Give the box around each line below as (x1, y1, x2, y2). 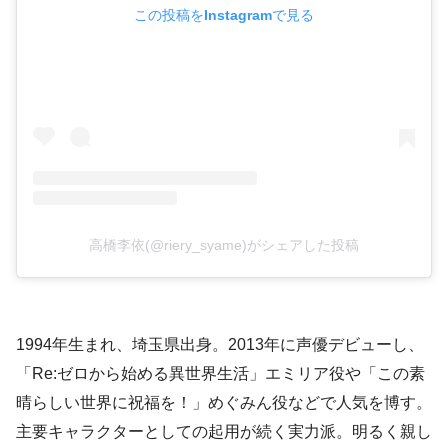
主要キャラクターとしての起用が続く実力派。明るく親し (16, 423, 432, 441)
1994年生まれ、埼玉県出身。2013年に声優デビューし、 (16, 336, 424, 354)
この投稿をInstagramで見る (134, 7, 314, 24)
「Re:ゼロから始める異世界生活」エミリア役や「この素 (16, 365, 425, 383)
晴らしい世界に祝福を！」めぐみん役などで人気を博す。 (16, 394, 432, 412)
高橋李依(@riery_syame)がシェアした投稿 (89, 237, 359, 254)
